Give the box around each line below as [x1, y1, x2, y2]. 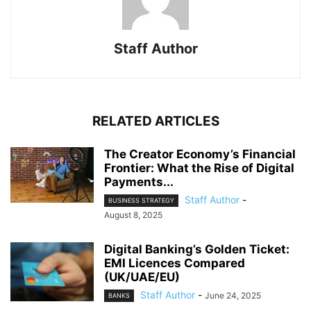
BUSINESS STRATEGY [108, 196, 174, 204]
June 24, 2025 [205, 289, 261, 301]
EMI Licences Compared [104, 255, 245, 270]
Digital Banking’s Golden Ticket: [104, 242, 289, 256]
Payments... [104, 174, 174, 189]
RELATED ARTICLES [92, 112, 219, 129]
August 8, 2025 [104, 209, 162, 220]
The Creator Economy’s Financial [104, 146, 296, 161]
